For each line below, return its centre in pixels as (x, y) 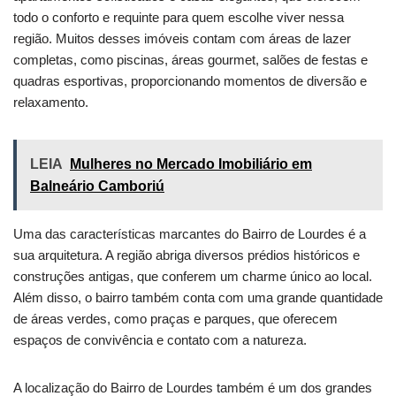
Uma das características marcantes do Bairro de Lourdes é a (190, 234)
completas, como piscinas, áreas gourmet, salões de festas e (190, 60)
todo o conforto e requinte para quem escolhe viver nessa (179, 18)
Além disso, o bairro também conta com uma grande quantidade (198, 298)
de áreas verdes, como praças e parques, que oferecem (175, 319)
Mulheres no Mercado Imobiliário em (191, 164)
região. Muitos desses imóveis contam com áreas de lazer (182, 39)
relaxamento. (51, 103)
